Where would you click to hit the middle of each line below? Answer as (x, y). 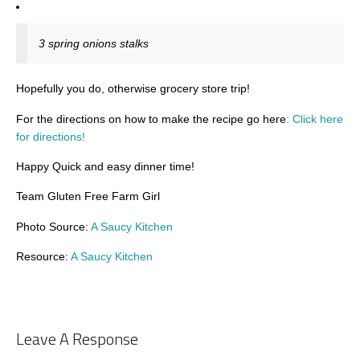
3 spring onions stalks (94, 44)
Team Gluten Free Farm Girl (88, 196)
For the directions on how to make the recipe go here (151, 119)
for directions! (51, 136)
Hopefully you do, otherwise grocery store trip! (133, 89)
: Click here (315, 119)
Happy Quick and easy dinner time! (105, 167)
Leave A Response (77, 338)
